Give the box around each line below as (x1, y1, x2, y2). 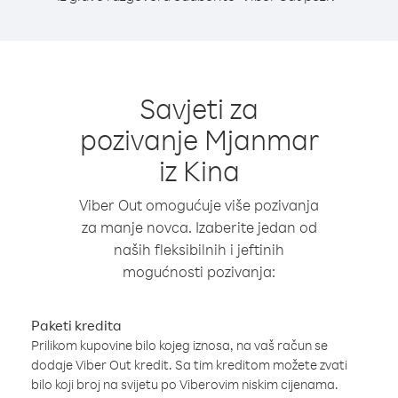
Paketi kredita (31, 316, 122, 334)
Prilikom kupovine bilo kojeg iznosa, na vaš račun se (31, 337, 328, 354)
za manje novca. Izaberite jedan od (81, 218, 317, 236)
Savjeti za (139, 90, 259, 126)
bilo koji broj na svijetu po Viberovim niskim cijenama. (31, 376, 338, 393)
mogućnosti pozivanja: (123, 262, 275, 281)
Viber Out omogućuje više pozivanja (79, 195, 319, 214)
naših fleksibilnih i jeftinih (114, 240, 284, 259)
